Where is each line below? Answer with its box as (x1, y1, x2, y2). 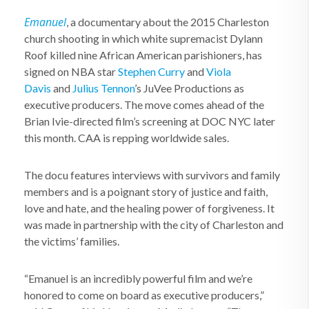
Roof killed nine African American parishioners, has (24, 48, 262, 61)
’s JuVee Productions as (134, 81, 244, 94)
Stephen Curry (118, 65, 185, 78)
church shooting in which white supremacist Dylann (24, 32, 263, 45)
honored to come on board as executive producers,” (24, 288, 264, 301)
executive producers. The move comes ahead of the (24, 98, 264, 111)
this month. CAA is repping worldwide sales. (24, 131, 229, 144)
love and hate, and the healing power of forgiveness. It (24, 201, 275, 215)
